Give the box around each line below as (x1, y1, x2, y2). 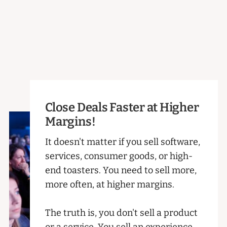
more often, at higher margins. (45, 178, 175, 190)
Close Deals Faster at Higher (45, 100, 199, 115)
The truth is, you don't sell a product (45, 207, 198, 218)
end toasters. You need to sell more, (45, 164, 197, 176)
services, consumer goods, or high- (45, 150, 193, 162)
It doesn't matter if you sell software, (45, 136, 201, 147)
